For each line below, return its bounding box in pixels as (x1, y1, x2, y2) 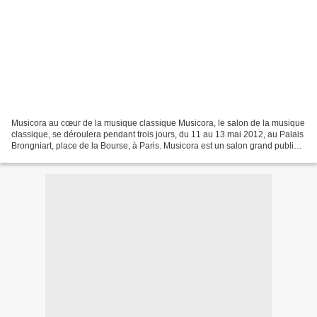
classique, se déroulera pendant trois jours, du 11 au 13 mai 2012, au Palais (11, 129, 304, 139)
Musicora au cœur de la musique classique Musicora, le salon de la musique (11, 117, 305, 128)
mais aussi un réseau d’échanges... (11, 151, 147, 162)
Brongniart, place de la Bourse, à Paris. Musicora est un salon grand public (11, 140, 298, 151)
